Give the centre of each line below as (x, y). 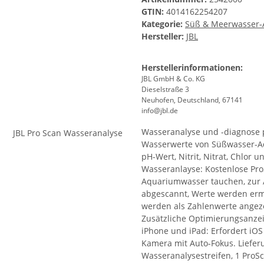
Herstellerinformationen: (192, 68)
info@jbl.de (160, 111)
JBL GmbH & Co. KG (173, 79)
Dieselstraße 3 (165, 90)
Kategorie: (163, 24)
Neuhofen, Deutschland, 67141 (192, 100)
